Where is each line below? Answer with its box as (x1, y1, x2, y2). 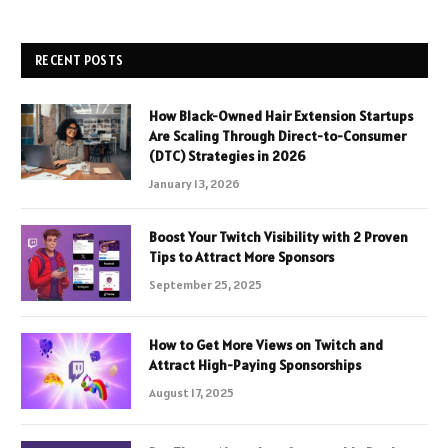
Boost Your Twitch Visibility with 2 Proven (149, 227, 408, 246)
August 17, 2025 (149, 384, 234, 400)
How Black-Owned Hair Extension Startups (149, 106, 413, 125)
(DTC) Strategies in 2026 (149, 146, 306, 165)
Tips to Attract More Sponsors (149, 247, 334, 266)
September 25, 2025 (149, 276, 262, 292)
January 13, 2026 (149, 175, 240, 191)
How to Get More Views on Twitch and (149, 335, 383, 354)
